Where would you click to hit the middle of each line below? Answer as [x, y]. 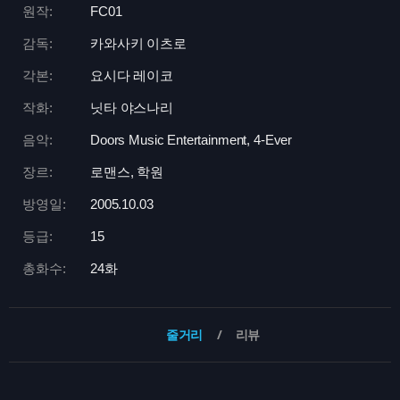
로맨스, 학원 [127, 172]
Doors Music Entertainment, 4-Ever [192, 140]
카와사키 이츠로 [138, 43]
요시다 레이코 [132, 75]
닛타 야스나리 [132, 108]
